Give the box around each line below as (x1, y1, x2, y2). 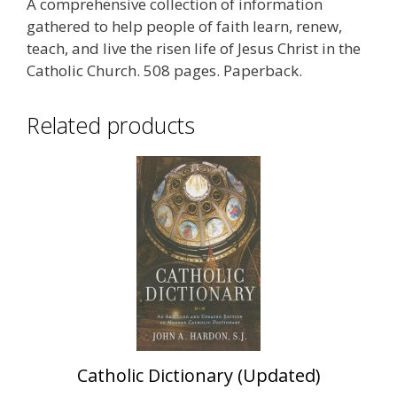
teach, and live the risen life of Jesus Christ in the (27, 38, 361, 59)
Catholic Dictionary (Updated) (76, 363, 321, 388)
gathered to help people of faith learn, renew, (27, 16, 342, 37)
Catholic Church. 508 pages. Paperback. (27, 60, 302, 82)
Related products (27, 110, 195, 141)
